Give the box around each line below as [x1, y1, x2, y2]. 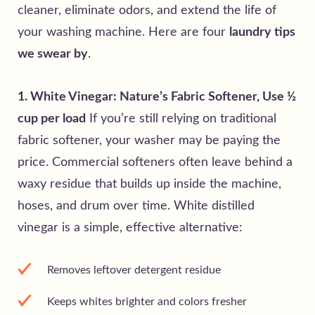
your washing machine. [18, 25, 148, 39]
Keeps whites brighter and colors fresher [47, 295, 247, 307]
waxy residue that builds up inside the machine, [18, 177, 281, 191]
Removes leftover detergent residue [47, 264, 221, 276]
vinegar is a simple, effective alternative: [18, 221, 243, 234]
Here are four [148, 25, 229, 39]
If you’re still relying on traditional [86, 112, 276, 125]
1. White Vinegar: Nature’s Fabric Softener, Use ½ [18, 90, 296, 103]
